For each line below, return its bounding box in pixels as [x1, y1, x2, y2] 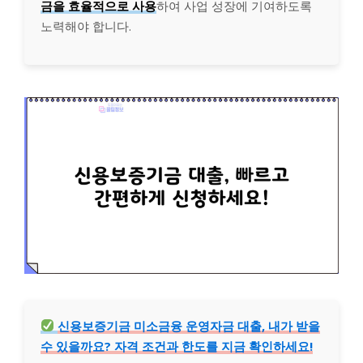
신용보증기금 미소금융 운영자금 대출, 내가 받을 [58, 317, 321, 334]
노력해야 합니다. [41, 17, 131, 34]
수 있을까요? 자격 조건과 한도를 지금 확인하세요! [41, 337, 313, 354]
